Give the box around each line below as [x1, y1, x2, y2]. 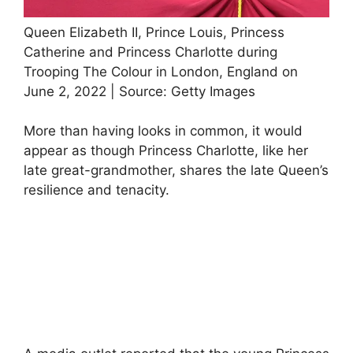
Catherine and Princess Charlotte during [24, 43, 277, 60]
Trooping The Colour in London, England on [24, 63, 298, 80]
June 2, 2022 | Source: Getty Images [24, 83, 255, 99]
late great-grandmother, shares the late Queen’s [24, 162, 329, 179]
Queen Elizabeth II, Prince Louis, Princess [24, 24, 284, 40]
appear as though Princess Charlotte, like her [24, 143, 308, 159]
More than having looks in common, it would [24, 123, 303, 139]
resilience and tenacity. [24, 182, 169, 199]
